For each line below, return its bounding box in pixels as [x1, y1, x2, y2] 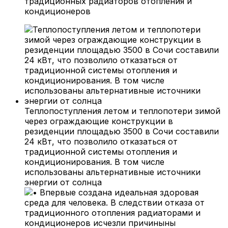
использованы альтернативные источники [24, 166, 201, 177]
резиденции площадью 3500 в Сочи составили [24, 126, 219, 136]
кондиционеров [24, 6, 91, 16]
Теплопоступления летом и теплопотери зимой [24, 105, 220, 116]
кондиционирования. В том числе [24, 156, 164, 167]
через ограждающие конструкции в [24, 116, 173, 126]
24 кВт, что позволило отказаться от [24, 136, 178, 147]
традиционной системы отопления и [24, 146, 177, 157]
